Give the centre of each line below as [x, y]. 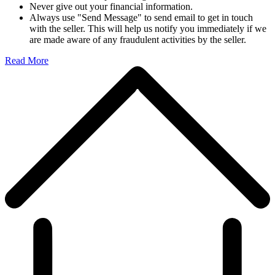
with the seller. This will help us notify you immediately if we [148, 28]
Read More [27, 60]
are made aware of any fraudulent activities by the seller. [138, 39]
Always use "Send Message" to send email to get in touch [141, 17]
